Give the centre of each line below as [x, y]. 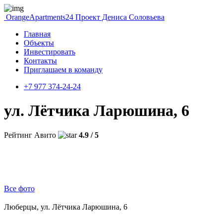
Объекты [39, 43]
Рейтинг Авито [30, 135]
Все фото [19, 188]
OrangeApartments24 [40, 17]
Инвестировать [50, 52]
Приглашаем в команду [63, 70]
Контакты [40, 61]
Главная [37, 34]
